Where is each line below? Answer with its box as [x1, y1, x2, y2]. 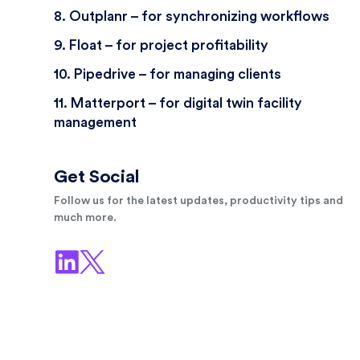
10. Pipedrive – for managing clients [54, 67, 282, 82]
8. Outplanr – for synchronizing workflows [54, 10, 330, 24]
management [54, 116, 137, 130]
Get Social [54, 168, 140, 186]
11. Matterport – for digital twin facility [54, 96, 303, 111]
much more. [54, 212, 117, 224]
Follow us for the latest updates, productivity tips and [54, 195, 344, 207]
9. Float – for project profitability [54, 39, 269, 53]
